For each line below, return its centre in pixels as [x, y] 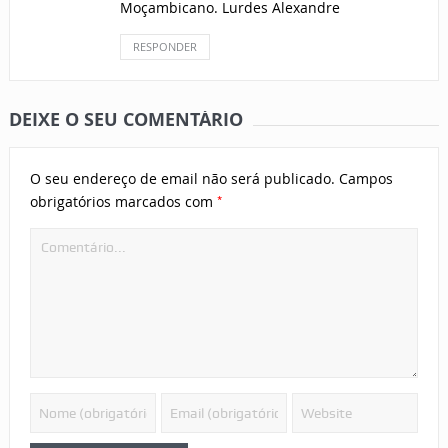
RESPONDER [164, 47]
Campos [365, 179]
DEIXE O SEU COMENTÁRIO [125, 120]
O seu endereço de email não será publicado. [182, 179]
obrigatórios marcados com [123, 202]
